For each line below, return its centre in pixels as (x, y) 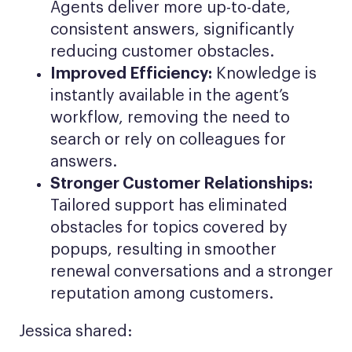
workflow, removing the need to (170, 118)
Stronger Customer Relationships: (181, 184)
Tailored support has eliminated (169, 206)
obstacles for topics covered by (169, 228)
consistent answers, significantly (172, 30)
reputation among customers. (162, 294)
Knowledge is (264, 74)
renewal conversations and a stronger (192, 272)
